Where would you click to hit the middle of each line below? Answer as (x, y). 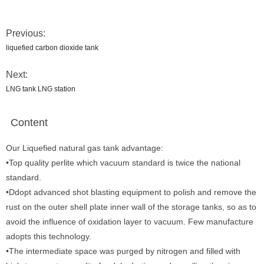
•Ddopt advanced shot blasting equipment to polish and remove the (131, 192)
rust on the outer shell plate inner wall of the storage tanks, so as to (131, 207)
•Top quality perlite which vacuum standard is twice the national (123, 163)
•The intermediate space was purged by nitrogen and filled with (123, 251)
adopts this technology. (49, 236)
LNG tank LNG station (41, 89)
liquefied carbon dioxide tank (52, 48)
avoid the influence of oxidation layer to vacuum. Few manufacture (130, 222)
